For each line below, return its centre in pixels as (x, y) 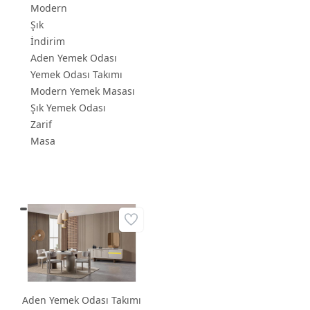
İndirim (48, 41)
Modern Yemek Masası (83, 91)
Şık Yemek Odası (68, 107)
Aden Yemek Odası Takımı (81, 300)
